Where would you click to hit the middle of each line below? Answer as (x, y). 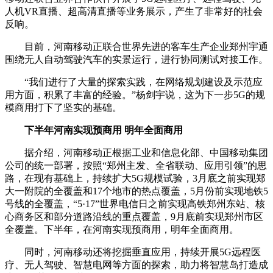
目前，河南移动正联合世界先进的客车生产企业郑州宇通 (136, 46)
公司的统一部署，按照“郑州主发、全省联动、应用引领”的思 (136, 165)
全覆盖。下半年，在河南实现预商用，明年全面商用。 (122, 229)
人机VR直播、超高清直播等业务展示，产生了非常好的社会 (134, 11)
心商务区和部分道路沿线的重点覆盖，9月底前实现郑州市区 (134, 216)
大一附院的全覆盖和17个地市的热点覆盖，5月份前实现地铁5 (136, 191)
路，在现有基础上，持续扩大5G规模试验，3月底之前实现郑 (135, 178)
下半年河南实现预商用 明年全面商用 (99, 130)
